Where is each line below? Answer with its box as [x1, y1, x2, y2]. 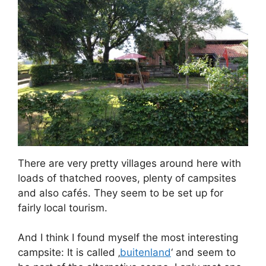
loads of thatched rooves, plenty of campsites [18, 172, 236, 184]
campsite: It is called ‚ [18, 246, 120, 258]
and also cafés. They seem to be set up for [18, 186, 223, 199]
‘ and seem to [171, 246, 236, 258]
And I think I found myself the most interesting [18, 232, 238, 243]
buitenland [120, 246, 171, 258]
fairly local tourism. [18, 201, 107, 214]
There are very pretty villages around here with [18, 157, 241, 169]
